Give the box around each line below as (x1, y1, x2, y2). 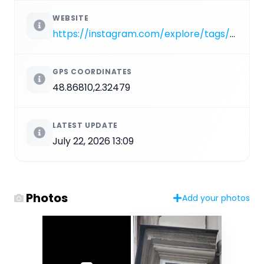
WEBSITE (52, 12, 89, 23)
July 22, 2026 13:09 (52, 134, 134, 148)
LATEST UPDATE (52, 120, 118, 130)
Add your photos (182, 192, 250, 204)
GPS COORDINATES (52, 66, 132, 77)
